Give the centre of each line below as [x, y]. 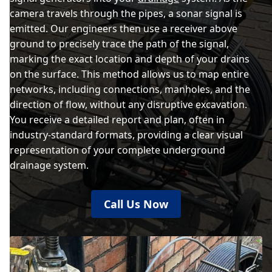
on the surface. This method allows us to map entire [129, 74]
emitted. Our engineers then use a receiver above [124, 29]
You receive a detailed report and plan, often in [117, 120]
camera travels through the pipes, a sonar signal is [126, 13]
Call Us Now [136, 204]
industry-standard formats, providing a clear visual [126, 135]
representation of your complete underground [117, 150]
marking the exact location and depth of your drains [130, 59]
